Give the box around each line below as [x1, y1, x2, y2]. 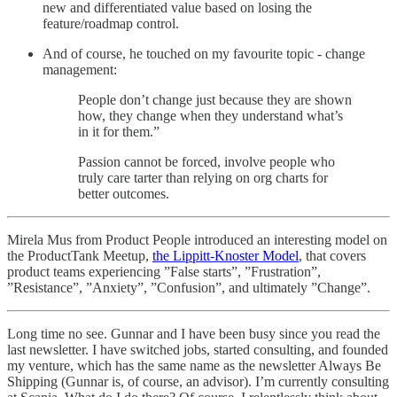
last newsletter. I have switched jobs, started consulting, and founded [7, 341, 388, 357]
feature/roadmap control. [43, 15, 179, 31]
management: [43, 61, 117, 77]
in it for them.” [78, 123, 160, 139]
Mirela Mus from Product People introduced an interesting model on [7, 231, 387, 247]
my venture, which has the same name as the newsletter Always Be [7, 357, 381, 373]
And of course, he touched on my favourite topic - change [43, 45, 365, 61]
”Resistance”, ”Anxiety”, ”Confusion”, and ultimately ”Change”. [7, 279, 370, 295]
